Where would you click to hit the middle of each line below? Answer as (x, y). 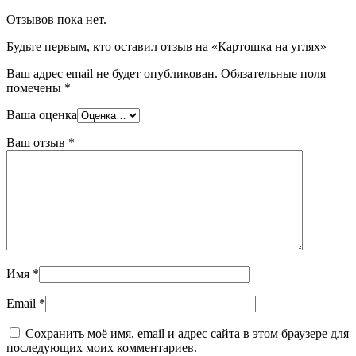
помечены (35, 87)
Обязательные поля (273, 73)
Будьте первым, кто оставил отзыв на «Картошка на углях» (166, 46)
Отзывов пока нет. (56, 19)
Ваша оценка (42, 114)
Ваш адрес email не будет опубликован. (112, 73)
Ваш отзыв (37, 142)
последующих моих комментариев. (102, 347)
